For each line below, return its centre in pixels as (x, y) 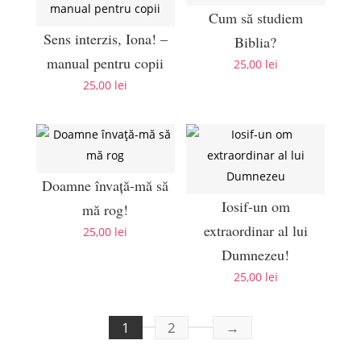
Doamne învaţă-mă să (106, 185)
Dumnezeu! (256, 254)
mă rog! (106, 209)
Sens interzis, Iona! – (105, 39)
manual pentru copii (106, 63)
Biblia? (256, 42)
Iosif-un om (255, 206)
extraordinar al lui (255, 230)
